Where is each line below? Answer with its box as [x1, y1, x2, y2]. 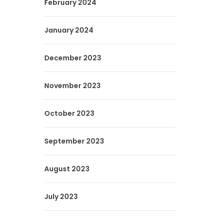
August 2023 [44, 164, 90, 174]
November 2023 [44, 81, 101, 91]
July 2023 [44, 192, 78, 201]
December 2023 [44, 53, 101, 63]
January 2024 [44, 25, 93, 35]
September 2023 [44, 136, 104, 146]
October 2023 [44, 109, 94, 118]
